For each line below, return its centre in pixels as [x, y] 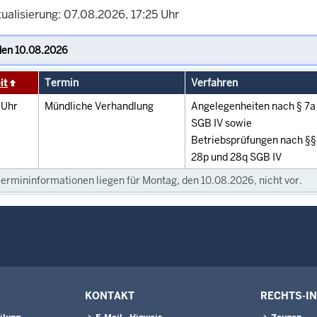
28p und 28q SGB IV [236, 157]
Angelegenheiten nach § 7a [253, 106]
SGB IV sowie [221, 123]
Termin [62, 83]
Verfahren [214, 83]
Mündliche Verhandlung [99, 106]
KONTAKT [110, 296]
